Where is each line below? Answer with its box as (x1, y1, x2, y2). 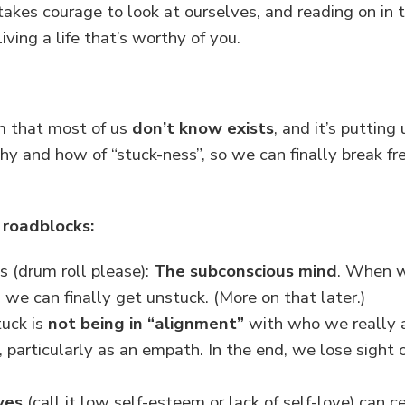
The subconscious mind (154, 259, 337, 283)
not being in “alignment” (48, 311, 244, 335)
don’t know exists (132, 116, 274, 140)
